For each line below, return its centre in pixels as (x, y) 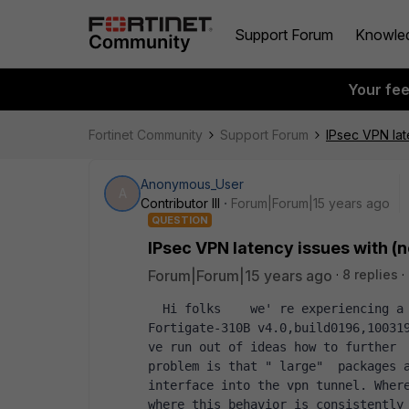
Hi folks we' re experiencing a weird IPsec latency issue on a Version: (155, 309)
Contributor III (180, 203)
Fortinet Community (146, 135)
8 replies (370, 274)
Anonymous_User (192, 184)
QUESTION (180, 220)
